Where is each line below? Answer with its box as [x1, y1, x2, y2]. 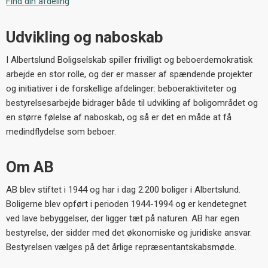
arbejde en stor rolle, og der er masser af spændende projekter [6, 68, 252, 80]
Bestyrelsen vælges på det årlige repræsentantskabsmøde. [6, 242, 236, 253]
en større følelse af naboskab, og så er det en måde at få [6, 111, 232, 123]
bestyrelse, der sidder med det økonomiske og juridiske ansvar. [6, 227, 252, 239]
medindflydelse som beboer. [6, 126, 116, 137]
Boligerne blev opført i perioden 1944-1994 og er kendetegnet [6, 199, 246, 210]
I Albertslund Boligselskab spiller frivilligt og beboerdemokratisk [6, 54, 252, 65]
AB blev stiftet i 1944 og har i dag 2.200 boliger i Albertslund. [6, 184, 240, 196]
